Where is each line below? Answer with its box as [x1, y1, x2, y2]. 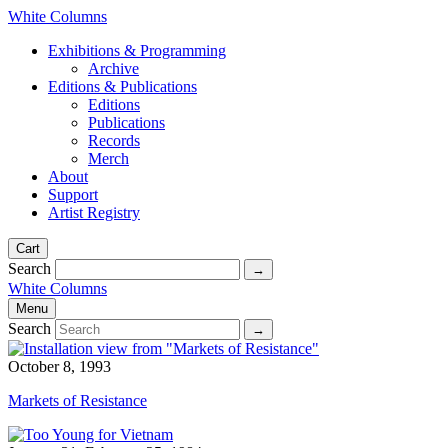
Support [48, 186, 98, 203]
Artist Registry [48, 204, 140, 221]
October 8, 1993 [8, 358, 111, 375]
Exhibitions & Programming [48, 42, 226, 59]
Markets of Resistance [8, 392, 147, 409]
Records [88, 132, 140, 149]
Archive [88, 60, 139, 77]
